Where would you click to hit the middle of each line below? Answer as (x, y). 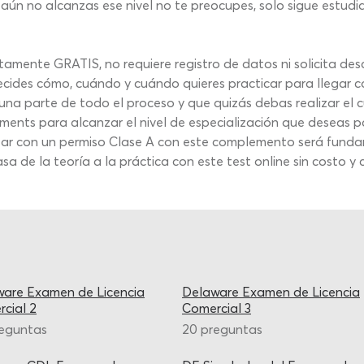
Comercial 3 (217, 308)
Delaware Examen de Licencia (271, 292)
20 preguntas (222, 329)
